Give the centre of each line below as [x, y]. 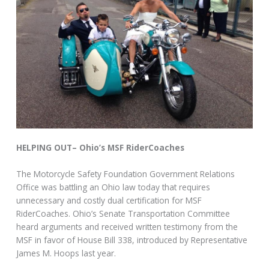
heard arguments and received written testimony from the [127, 227]
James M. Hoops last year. [66, 253]
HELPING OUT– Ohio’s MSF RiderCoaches [101, 148]
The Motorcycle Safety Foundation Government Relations [126, 174]
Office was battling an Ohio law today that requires [113, 187]
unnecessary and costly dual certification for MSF [109, 201]
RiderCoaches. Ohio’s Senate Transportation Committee [123, 214]
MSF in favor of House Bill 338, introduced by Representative [132, 240]
